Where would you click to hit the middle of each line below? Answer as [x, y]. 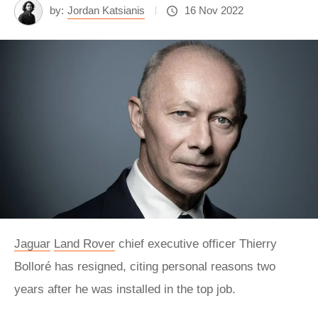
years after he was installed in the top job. [127, 289]
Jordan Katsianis [106, 10]
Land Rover [84, 243]
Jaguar [32, 243]
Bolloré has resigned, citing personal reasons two [145, 266]
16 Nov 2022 [214, 10]
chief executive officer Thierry [196, 243]
